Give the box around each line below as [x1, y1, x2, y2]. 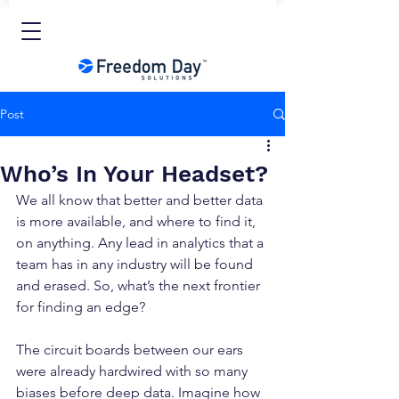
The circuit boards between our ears [16, 341, 247, 358]
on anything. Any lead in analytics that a [16, 234, 267, 251]
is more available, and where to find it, [16, 213, 259, 230]
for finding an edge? [16, 298, 145, 315]
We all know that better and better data [16, 191, 266, 208]
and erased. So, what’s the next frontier [16, 277, 264, 294]
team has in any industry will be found [16, 256, 256, 273]
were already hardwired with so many [16, 362, 251, 379]
